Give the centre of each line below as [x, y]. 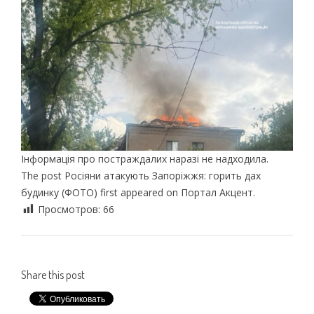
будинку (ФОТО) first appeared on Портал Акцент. [138, 192]
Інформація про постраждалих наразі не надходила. [144, 158]
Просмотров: [70, 209]
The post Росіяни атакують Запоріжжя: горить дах [141, 175]
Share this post [53, 274]
